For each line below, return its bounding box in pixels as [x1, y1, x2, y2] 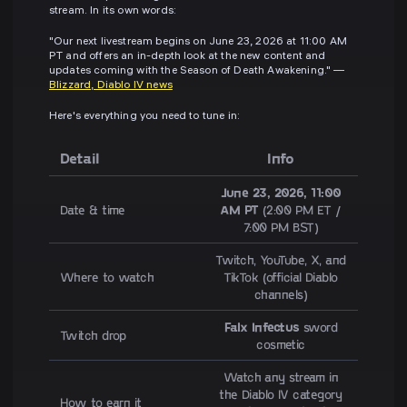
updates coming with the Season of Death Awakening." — [49, 65, 345, 78]
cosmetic [256, 336, 305, 352]
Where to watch [60, 269, 154, 285]
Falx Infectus [223, 319, 300, 335]
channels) [254, 286, 307, 303]
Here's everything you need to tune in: [49, 111, 241, 124]
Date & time [60, 202, 125, 218]
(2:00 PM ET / [258, 202, 342, 218]
